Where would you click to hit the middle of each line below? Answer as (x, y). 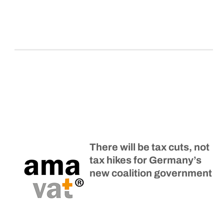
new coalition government (151, 173)
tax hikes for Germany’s (145, 160)
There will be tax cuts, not (149, 147)
